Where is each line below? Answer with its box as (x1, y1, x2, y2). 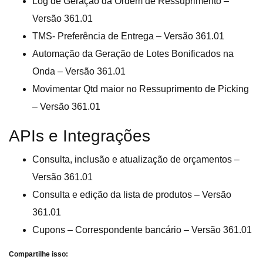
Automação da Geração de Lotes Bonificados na (32, 49, 234, 59)
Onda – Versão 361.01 (32, 66, 126, 77)
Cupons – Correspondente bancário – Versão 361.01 (32, 225, 252, 235)
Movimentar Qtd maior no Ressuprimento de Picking (32, 84, 249, 95)
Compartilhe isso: (9, 250, 68, 259)
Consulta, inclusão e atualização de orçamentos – (32, 154, 240, 165)
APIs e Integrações (9, 127, 150, 146)
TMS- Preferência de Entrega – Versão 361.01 (32, 31, 224, 42)
